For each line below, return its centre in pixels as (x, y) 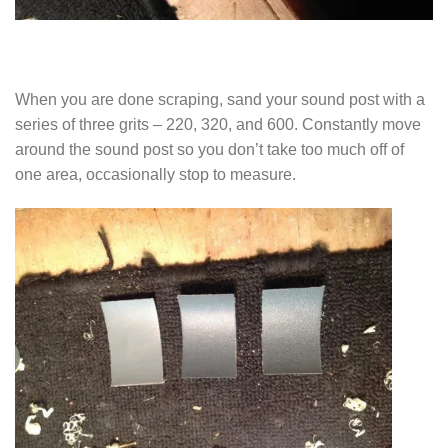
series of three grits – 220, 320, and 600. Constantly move (218, 123)
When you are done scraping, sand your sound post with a (220, 98)
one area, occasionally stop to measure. (155, 173)
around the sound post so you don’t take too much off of (209, 148)
